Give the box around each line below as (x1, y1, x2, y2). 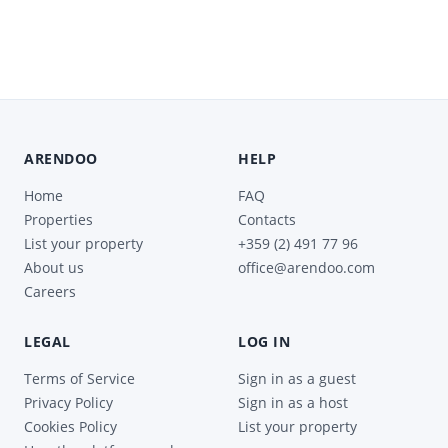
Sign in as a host (238, 393, 348, 412)
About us (24, 258, 84, 277)
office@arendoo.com (238, 258, 375, 277)
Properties (24, 210, 93, 229)
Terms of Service (24, 369, 135, 388)
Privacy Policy (24, 393, 113, 412)
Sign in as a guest (238, 369, 356, 388)
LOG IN (238, 332, 291, 351)
